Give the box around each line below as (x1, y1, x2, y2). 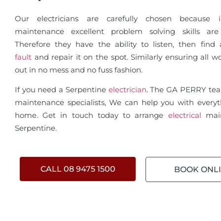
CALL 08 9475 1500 (40, 164, 115, 174)
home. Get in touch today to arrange (15, 110, 168, 120)
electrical (168, 110, 206, 120)
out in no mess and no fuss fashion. (15, 65, 143, 74)
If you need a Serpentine (15, 85, 109, 95)
